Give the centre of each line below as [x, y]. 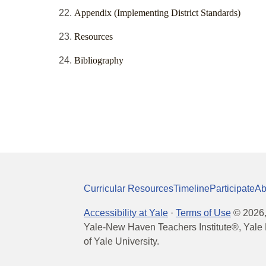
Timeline [191, 188]
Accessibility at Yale [126, 213]
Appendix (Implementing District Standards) [157, 13]
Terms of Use [203, 213]
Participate [232, 188]
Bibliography [99, 61]
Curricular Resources [129, 188]
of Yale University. [121, 241]
